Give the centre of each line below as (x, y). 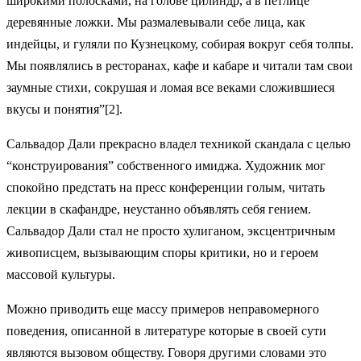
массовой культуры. (61, 274)
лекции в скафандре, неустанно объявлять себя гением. (159, 209)
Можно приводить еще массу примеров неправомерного (163, 309)
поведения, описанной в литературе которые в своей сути (166, 330)
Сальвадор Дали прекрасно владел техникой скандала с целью (178, 143)
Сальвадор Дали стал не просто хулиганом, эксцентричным (171, 230)
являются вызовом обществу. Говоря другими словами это (166, 352)
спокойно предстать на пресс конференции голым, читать (166, 187)
